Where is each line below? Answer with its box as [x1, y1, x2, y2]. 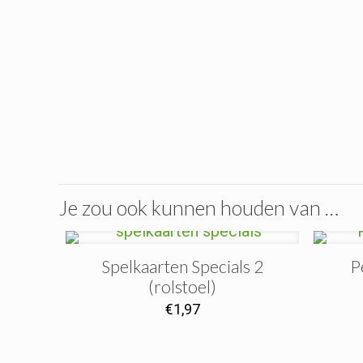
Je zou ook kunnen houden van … [58, 195, 339, 220]
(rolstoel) [148, 276, 217, 297]
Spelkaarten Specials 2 [101, 256, 264, 276]
